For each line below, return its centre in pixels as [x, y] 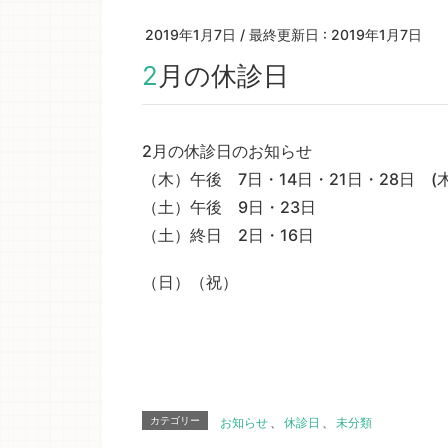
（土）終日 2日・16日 [228, 234]
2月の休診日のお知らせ [227, 150]
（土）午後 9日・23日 [229, 206]
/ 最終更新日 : [285, 34]
